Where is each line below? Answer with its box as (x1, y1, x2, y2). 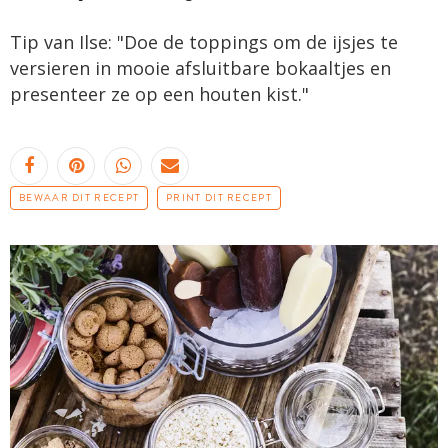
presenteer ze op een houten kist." (10, 81, 309, 106)
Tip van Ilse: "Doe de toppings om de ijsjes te (10, 29, 398, 54)
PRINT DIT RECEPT (166, 190, 272, 205)
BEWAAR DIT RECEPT (19, 190, 140, 205)
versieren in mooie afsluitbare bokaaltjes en (10, 55, 391, 80)
